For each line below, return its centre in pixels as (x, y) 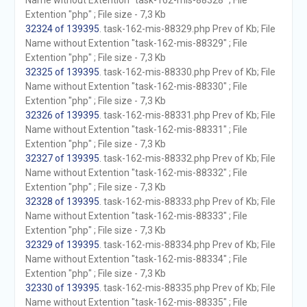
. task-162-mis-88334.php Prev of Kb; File (187, 245)
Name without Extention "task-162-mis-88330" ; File (136, 86)
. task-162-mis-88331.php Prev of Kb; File (187, 115)
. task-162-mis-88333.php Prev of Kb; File (187, 201)
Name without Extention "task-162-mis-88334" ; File (136, 259)
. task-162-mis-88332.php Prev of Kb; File (187, 158)
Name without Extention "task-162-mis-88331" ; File (136, 130)
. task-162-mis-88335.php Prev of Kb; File (187, 288)
